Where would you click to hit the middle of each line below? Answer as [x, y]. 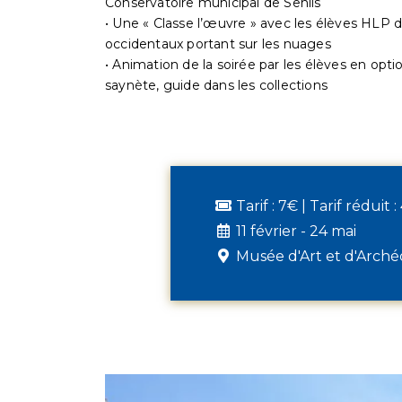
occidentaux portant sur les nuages [218, 44]
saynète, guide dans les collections [216, 86]
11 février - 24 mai [296, 232]
